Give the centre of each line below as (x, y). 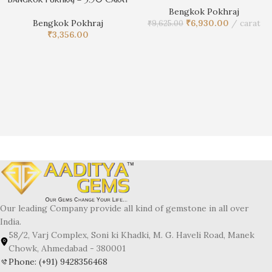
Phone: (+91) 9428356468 (58, 261)
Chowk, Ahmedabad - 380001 (67, 248)
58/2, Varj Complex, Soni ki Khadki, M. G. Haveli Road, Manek (131, 235)
